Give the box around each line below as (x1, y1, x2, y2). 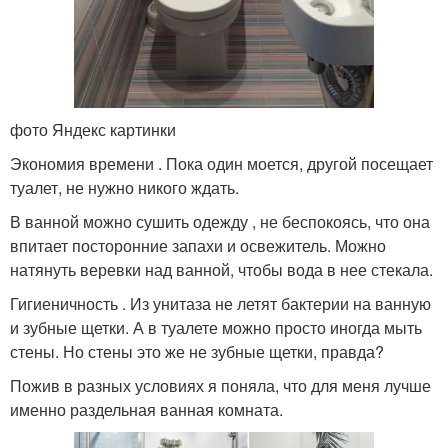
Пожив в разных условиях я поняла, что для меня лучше (10, 374, 431, 398)
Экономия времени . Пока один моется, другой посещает (10, 152, 433, 176)
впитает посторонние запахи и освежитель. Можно (10, 234, 386, 258)
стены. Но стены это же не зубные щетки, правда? (10, 340, 384, 364)
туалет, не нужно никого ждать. (10, 176, 239, 200)
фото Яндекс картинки (10, 118, 176, 142)
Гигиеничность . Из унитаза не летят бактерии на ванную (10, 292, 431, 316)
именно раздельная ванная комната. (10, 398, 283, 422)
